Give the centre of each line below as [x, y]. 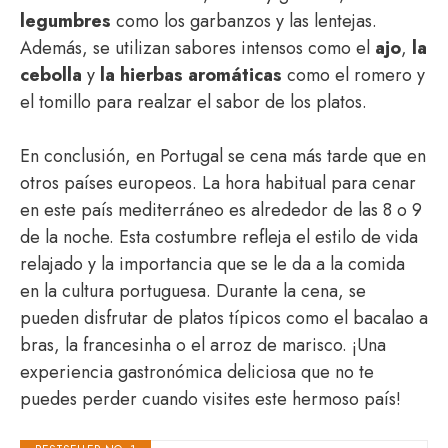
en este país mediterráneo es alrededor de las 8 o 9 [221, 210]
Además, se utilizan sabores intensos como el [197, 48]
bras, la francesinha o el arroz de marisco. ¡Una [203, 345]
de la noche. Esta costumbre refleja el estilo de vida [219, 237]
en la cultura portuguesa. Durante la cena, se [193, 291]
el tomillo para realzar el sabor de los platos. [193, 102]
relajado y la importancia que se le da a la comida [212, 264]
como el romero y [353, 75]
